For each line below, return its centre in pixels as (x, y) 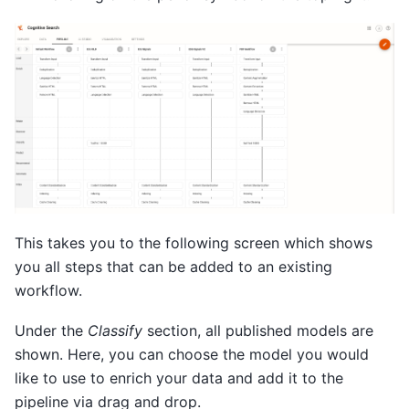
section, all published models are (258, 331)
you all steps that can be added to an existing (173, 266)
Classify (115, 331)
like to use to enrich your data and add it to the (179, 378)
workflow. (48, 290)
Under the (51, 331)
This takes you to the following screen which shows (194, 242)
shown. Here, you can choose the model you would (192, 355)
